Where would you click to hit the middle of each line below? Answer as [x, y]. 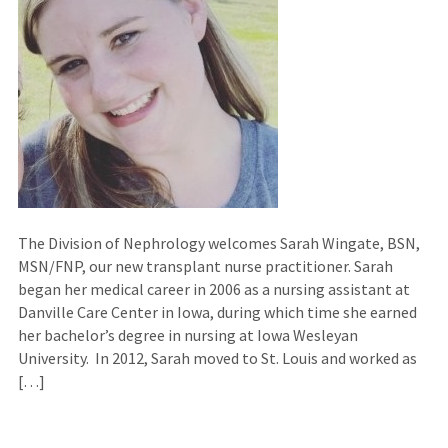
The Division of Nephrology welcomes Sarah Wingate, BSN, [218, 243]
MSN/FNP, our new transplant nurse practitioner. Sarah [205, 266]
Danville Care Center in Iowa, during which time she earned [217, 312]
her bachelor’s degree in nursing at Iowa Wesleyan [187, 335]
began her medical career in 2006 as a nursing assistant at [213, 289]
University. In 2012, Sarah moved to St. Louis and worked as [217, 358]
